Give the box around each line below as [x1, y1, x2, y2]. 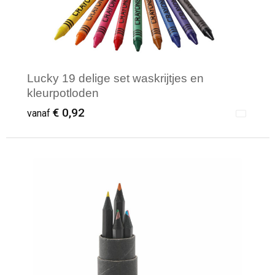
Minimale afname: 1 [42, 173, 142, 187]
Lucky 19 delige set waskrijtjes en [27, 71, 204, 85]
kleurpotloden [27, 86, 99, 99]
